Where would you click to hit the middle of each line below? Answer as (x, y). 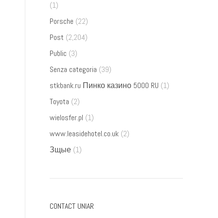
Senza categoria (73, 69)
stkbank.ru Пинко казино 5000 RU (104, 85)
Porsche (62, 21)
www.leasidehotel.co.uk (84, 134)
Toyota (59, 101)
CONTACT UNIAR (72, 206)
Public (58, 53)
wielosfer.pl (66, 118)
